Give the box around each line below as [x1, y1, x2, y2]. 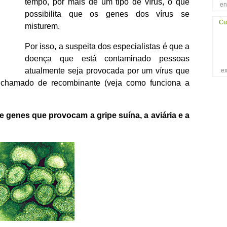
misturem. [25, 21, 60, 30]
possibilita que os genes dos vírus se [25, 9, 190, 18]
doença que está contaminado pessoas [25, 54, 190, 63]
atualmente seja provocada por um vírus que [25, 66, 190, 75]
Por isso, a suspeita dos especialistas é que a [25, 42, 190, 51]
